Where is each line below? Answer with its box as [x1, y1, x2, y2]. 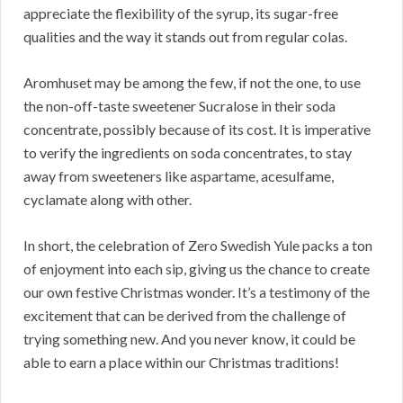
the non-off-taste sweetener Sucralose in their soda [23, 97, 336, 115]
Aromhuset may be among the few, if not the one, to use [23, 74, 361, 92]
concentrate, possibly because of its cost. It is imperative [23, 121, 371, 139]
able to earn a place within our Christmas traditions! [23, 354, 339, 372]
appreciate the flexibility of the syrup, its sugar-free [23, 4, 338, 22]
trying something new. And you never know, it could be [23, 330, 355, 348]
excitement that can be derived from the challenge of [23, 307, 346, 325]
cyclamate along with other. [23, 191, 192, 209]
